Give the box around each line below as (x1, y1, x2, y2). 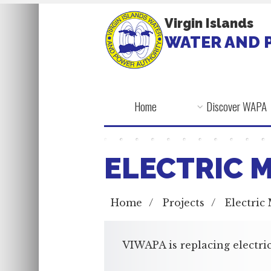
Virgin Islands (165, 16, 253, 31)
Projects (163, 197, 204, 209)
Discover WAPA (206, 97, 267, 115)
